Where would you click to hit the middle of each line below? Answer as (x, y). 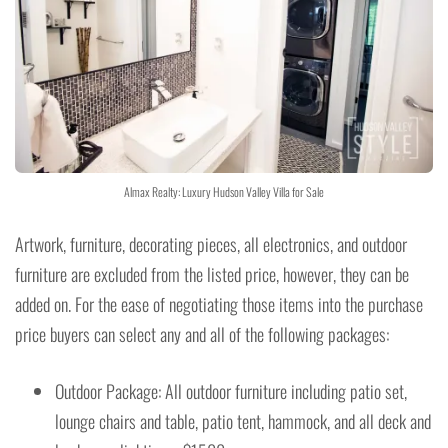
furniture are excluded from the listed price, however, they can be (212, 274)
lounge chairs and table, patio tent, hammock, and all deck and (243, 421)
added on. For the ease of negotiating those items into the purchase (219, 304)
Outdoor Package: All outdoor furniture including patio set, (231, 391)
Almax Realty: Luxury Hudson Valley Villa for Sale (224, 192)
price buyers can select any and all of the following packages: (202, 334)
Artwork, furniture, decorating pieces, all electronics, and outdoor (211, 244)
